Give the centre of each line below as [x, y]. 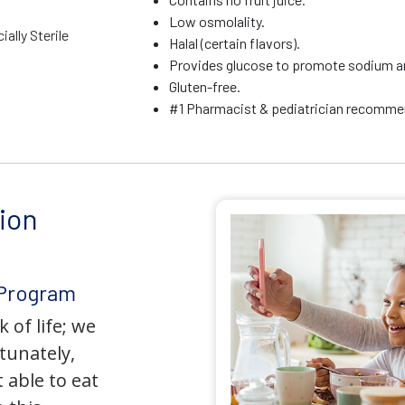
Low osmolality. [217, 22]
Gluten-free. [205, 87]
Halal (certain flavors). [235, 43]
